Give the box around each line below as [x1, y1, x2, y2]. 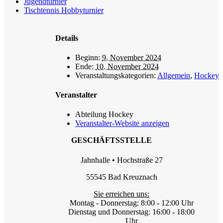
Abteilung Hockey [75, 110, 133, 119]
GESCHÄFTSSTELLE [71, 136, 152, 145]
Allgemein [157, 71, 190, 80]
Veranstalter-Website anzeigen [75, 119, 169, 128]
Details [55, 33, 78, 42]
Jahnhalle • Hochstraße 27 [80, 155, 163, 164]
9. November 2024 [102, 53, 161, 62]
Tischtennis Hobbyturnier [24, 6, 104, 15]
